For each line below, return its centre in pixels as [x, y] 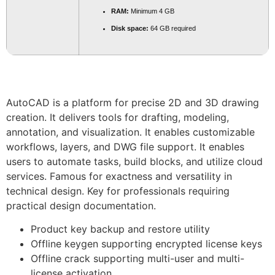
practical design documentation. [81, 206]
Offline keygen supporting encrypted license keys [146, 244]
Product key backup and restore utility [120, 229]
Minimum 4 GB [152, 11]
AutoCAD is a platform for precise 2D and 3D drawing [133, 103]
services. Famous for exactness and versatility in [119, 176]
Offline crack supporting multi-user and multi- [137, 259]
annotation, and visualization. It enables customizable [130, 132]
